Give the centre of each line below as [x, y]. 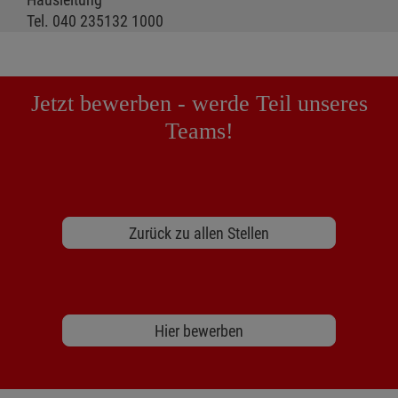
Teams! [199, 131]
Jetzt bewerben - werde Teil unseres [199, 104]
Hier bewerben [199, 330]
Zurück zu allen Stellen [199, 233]
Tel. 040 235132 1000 [95, 21]
